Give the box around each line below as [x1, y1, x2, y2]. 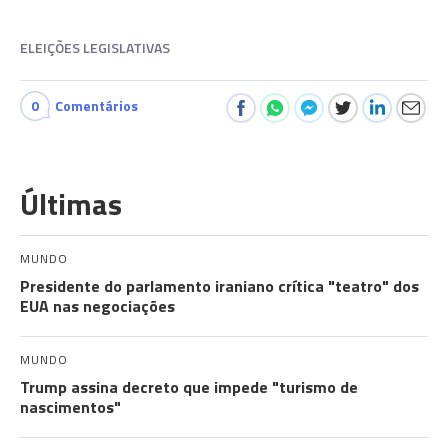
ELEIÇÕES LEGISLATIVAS [20, 37, 170, 59]
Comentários [55, 95, 138, 117]
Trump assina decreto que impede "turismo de [20, 375, 358, 400]
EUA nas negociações [20, 294, 175, 319]
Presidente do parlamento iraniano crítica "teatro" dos [20, 274, 419, 299]
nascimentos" [20, 395, 121, 420]
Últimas [20, 181, 122, 228]
